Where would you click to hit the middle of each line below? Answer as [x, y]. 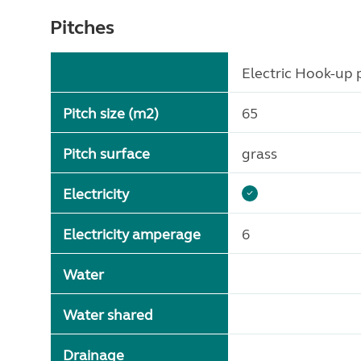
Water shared [108, 315]
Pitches [82, 28]
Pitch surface [106, 154]
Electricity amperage [132, 234]
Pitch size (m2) [111, 114]
